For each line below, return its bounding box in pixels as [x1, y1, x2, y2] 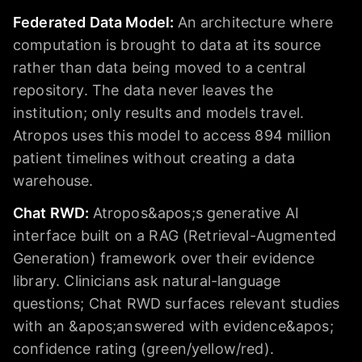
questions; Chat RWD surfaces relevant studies [13, 294, 340, 312]
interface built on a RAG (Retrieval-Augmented [13, 226, 337, 244]
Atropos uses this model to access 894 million [13, 126, 332, 144]
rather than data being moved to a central [13, 58, 306, 76]
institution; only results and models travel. [13, 103, 305, 121]
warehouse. [13, 171, 94, 189]
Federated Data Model [13, 13, 170, 31]
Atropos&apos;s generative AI [92, 204, 300, 221]
